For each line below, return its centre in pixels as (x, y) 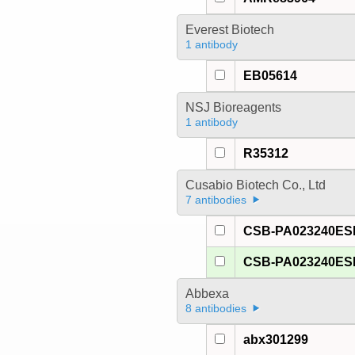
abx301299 (276, 340)
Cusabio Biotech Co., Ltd (255, 185)
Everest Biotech (229, 30)
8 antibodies (216, 309)
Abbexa (207, 294)
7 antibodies (216, 200)
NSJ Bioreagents (233, 108)
